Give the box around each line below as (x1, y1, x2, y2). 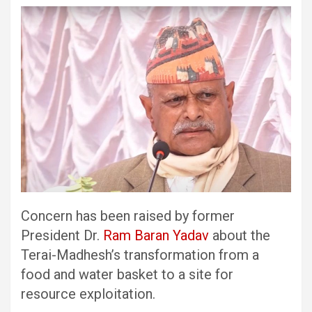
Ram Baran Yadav (103, 226, 209, 244)
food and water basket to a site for (21, 265, 233, 283)
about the (209, 226, 270, 244)
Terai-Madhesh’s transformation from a (21, 246, 259, 263)
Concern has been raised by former (21, 207, 235, 224)
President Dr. (21, 226, 103, 244)
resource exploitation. (21, 285, 155, 302)
